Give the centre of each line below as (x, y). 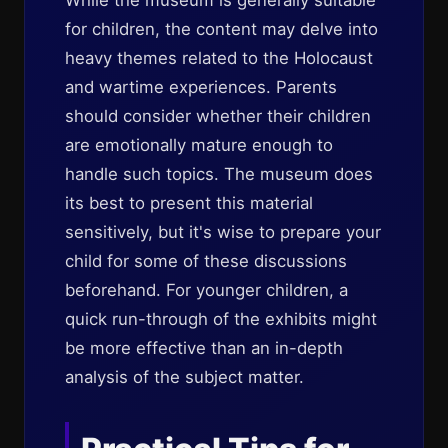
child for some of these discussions (206, 261)
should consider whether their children (218, 116)
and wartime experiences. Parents (201, 87)
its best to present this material (189, 203)
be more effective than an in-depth (204, 348)
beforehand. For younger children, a (206, 290)
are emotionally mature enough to (199, 145)
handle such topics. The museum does (219, 174)
